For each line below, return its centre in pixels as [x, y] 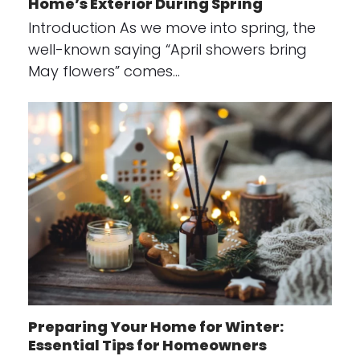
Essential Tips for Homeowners [147, 345]
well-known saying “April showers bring [167, 50]
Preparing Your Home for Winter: [155, 326]
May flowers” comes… [104, 72]
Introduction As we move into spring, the [172, 28]
